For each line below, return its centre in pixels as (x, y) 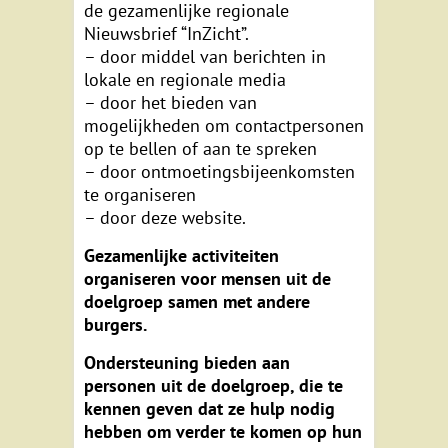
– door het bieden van (170, 103)
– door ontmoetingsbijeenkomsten (219, 172)
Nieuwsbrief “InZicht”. (166, 34)
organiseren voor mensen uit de (207, 279)
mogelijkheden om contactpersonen (224, 126)
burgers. (115, 325)
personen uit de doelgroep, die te (213, 386)
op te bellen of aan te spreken (200, 149)
